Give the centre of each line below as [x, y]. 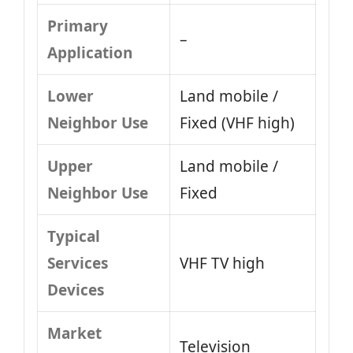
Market [74, 333]
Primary [78, 26]
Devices [76, 290]
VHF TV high [222, 263]
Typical [74, 236]
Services [78, 263]
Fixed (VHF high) [237, 123]
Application [90, 53]
